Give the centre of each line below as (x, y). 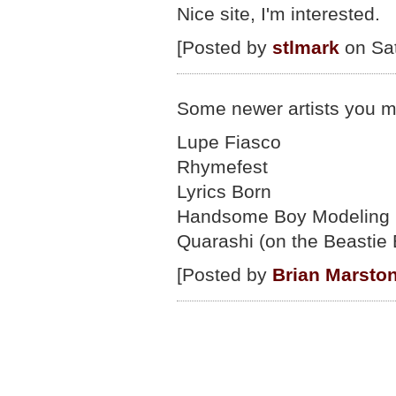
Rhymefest (222, 167)
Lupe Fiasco (229, 142)
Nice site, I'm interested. (278, 14)
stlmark (306, 47)
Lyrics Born (224, 191)
